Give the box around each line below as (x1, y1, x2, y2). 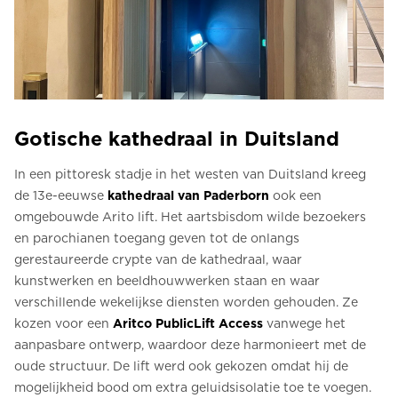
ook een (269, 188, 322, 203)
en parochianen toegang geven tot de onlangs (14, 231, 299, 245)
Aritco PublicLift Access (113, 316, 263, 330)
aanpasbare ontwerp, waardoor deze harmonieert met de (14, 338, 366, 352)
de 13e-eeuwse (14, 188, 107, 203)
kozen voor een (14, 316, 113, 330)
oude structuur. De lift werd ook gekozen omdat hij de (14, 359, 348, 373)
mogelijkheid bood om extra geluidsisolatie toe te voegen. (14, 380, 371, 394)
